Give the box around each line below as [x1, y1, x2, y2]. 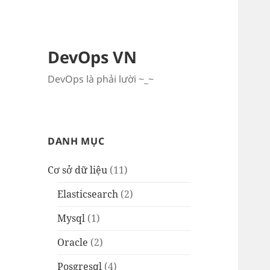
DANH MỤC [48, 134, 105, 148]
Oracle [57, 236, 89, 250]
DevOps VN [48, 46, 137, 69]
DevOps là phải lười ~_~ [48, 72, 154, 86]
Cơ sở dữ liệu [48, 163, 108, 177]
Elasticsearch [57, 187, 119, 201]
